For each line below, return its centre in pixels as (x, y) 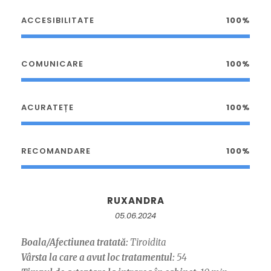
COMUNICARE (52, 64)
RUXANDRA (135, 201)
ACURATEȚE (47, 108)
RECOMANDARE (56, 151)
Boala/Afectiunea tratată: (75, 243)
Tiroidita (147, 243)
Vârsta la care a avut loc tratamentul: (98, 258)
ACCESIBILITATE (58, 21)
